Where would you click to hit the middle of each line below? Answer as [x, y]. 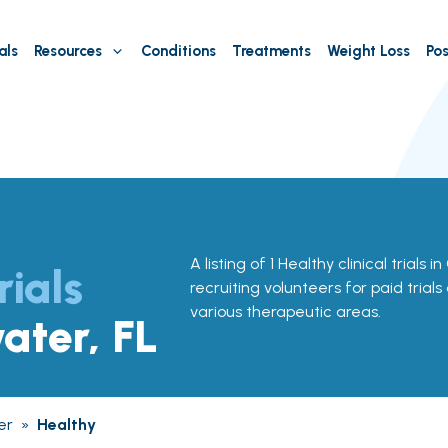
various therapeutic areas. [285, 311]
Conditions [178, 51]
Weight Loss [368, 51]
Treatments [271, 51]
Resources [67, 51]
